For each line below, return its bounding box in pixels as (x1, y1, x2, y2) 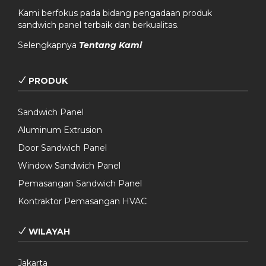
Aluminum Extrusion (18, 125, 102, 136)
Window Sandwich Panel (18, 160, 121, 172)
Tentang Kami (79, 40, 142, 51)
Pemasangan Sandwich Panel (18, 178, 142, 189)
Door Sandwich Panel (18, 142, 107, 154)
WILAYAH (26, 226, 70, 237)
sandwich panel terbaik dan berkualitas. (18, 20, 179, 31)
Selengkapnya (18, 40, 79, 51)
